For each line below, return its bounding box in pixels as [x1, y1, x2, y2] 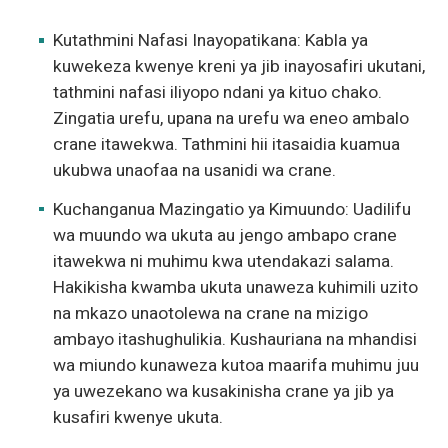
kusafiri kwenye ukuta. [53, 404, 224, 430]
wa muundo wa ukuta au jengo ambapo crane [53, 222, 398, 248]
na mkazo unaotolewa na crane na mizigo [53, 300, 369, 326]
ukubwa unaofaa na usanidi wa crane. [53, 158, 337, 184]
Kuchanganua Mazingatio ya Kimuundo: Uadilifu [53, 196, 412, 222]
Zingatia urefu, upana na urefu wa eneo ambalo [53, 106, 410, 132]
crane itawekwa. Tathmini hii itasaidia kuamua [53, 132, 401, 158]
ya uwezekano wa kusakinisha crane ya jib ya [53, 378, 395, 404]
